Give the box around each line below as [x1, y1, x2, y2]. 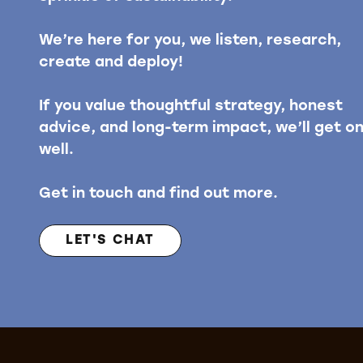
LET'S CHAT [66, 233, 155, 247]
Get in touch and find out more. [39, 186, 278, 202]
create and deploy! [39, 54, 183, 70]
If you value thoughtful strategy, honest [39, 98, 343, 114]
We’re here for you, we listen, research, [39, 32, 341, 49]
